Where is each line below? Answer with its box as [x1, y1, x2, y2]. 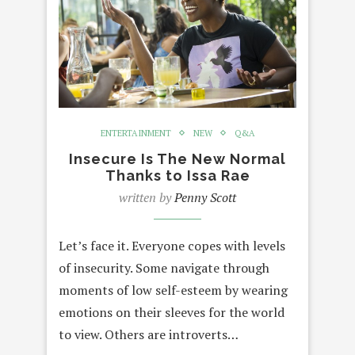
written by [119, 188, 174, 206]
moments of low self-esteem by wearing [59, 281, 288, 299]
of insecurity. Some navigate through [59, 258, 269, 277]
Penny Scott [174, 188, 236, 206]
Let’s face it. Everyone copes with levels [59, 236, 285, 254]
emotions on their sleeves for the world [59, 303, 284, 321]
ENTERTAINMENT [100, 127, 171, 139]
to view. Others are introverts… [59, 325, 239, 343]
